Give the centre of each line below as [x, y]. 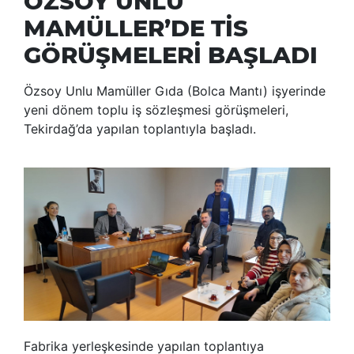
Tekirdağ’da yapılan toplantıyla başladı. [140, 129]
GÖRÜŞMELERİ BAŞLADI [171, 55]
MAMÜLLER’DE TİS [136, 28]
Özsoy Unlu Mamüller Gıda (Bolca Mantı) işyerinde [175, 91]
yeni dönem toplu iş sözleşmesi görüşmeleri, [156, 110]
